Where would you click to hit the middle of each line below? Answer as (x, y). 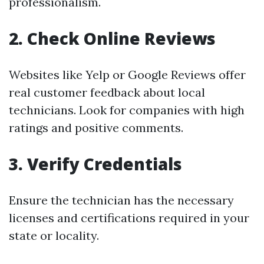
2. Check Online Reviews (112, 38)
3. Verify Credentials (95, 164)
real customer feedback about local (107, 92)
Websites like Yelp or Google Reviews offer (127, 74)
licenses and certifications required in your (129, 217)
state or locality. (54, 235)
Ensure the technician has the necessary (121, 200)
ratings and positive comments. (96, 127)
